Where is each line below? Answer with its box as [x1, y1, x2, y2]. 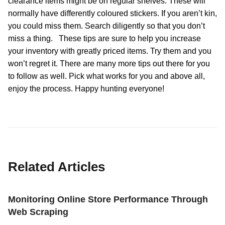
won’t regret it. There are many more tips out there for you [8, 59, 210, 68]
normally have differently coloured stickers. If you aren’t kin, [8, 9, 217, 18]
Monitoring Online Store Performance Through [8, 193, 208, 204]
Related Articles [8, 159, 105, 174]
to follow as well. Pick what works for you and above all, [8, 71, 205, 80]
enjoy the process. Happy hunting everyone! [8, 84, 176, 93]
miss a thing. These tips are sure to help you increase [8, 34, 201, 43]
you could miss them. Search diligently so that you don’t [8, 21, 205, 30]
